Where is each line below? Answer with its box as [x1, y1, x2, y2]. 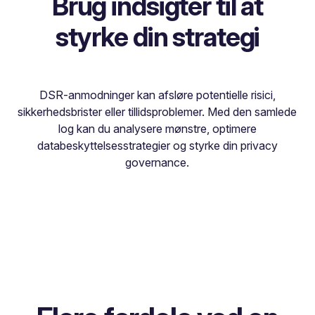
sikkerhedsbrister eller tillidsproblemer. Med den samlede [18, 105, 297, 120]
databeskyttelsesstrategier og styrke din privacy [37, 139, 278, 153]
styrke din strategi [55, 21, 260, 53]
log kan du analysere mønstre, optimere [58, 122, 257, 136]
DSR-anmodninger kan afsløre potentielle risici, [39, 88, 276, 103]
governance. [125, 155, 190, 170]
